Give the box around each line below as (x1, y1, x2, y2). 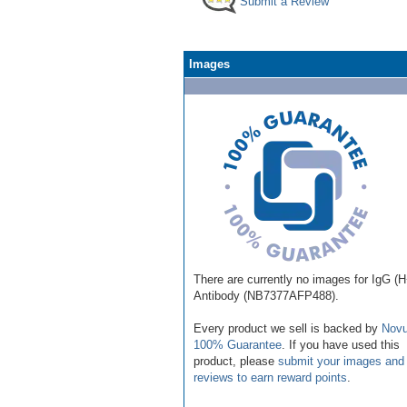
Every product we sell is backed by (194, 321, 382, 335)
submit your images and (278, 353, 404, 368)
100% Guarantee (194, 337, 282, 352)
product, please (194, 353, 278, 368)
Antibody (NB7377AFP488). (194, 288, 339, 303)
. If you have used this (282, 337, 400, 352)
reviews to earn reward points (194, 370, 347, 384)
